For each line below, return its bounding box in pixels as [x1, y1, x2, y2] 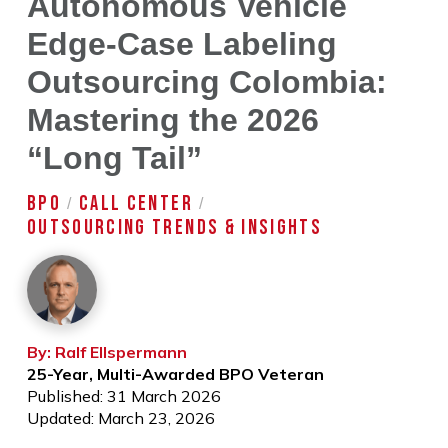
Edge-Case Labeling [26, 25, 337, 62]
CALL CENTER [78, 191, 193, 216]
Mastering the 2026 [26, 101, 319, 138]
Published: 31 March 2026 [26, 385, 221, 406]
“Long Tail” [26, 139, 202, 176]
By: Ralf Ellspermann [26, 341, 187, 362]
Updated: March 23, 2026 [26, 407, 215, 428]
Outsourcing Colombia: [26, 63, 387, 100]
